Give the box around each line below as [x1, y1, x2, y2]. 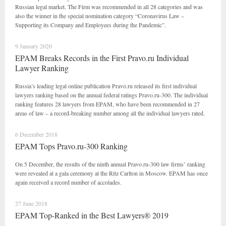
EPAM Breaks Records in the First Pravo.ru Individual [15, 52, 189, 63]
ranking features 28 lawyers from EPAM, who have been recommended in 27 [15, 100, 200, 108]
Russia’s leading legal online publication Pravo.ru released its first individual [15, 82, 197, 90]
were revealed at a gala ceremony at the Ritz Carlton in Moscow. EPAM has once [15, 169, 208, 177]
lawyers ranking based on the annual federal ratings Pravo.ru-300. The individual [15, 91, 208, 99]
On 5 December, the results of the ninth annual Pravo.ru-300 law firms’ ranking [15, 160, 205, 168]
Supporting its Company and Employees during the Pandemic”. [15, 21, 166, 29]
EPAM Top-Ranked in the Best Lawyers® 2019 [15, 210, 168, 220]
